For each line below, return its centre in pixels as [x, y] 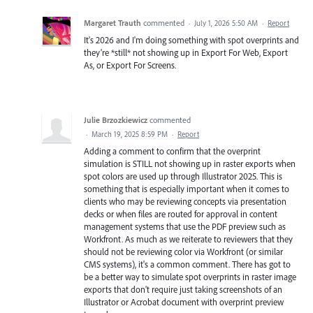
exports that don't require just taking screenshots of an [183, 289]
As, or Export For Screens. [130, 65]
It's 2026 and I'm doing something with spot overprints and [191, 39]
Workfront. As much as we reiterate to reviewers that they [188, 239]
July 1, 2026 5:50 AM [226, 23]
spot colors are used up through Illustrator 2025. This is [183, 176]
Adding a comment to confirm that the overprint [172, 151]
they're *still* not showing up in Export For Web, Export [186, 52]
